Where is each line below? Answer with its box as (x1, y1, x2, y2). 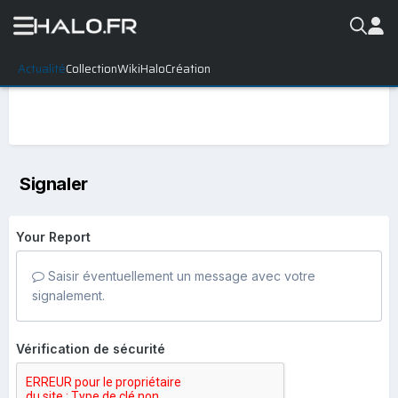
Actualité (18, 59, 66, 78)
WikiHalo (117, 59, 165, 78)
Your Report (16, 229, 91, 244)
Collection (66, 59, 117, 78)
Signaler (20, 173, 88, 195)
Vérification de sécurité (16, 341, 165, 356)
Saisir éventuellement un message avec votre (44, 268, 315, 283)
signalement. (32, 288, 105, 303)
